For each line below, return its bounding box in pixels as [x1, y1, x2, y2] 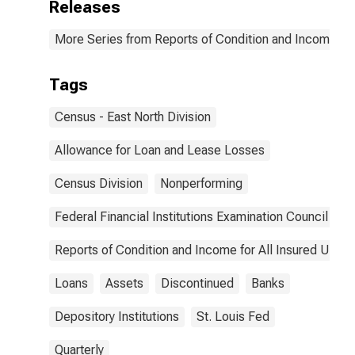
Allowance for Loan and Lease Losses [55, 143, 265, 158]
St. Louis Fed [197, 309, 269, 324]
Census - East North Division [55, 109, 211, 124]
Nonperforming [160, 176, 242, 191]
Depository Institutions [55, 309, 179, 324]
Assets [105, 276, 143, 291]
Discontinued [161, 276, 234, 291]
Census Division [55, 176, 143, 191]
